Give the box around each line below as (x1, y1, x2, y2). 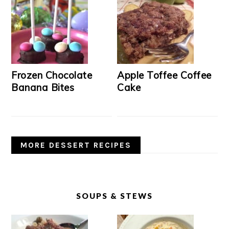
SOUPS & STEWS (76, 191, 153, 200)
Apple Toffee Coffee (117, 69, 212, 81)
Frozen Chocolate (11, 69, 93, 81)
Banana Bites (11, 81, 75, 94)
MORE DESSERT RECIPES (20, 141, 132, 150)
